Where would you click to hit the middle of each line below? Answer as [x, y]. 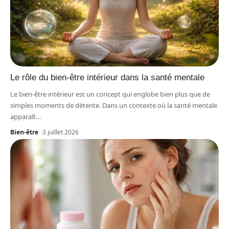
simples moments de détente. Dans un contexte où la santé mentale [114, 106]
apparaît [23, 117]
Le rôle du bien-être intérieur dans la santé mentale [107, 78]
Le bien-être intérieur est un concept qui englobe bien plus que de [110, 94]
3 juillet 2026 [61, 132]
